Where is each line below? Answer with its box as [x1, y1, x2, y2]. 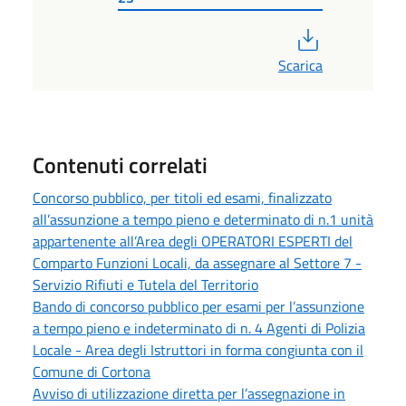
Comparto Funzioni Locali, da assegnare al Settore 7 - [33, 252, 362, 275]
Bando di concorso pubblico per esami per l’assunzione [33, 295, 364, 318]
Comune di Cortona [33, 361, 150, 383]
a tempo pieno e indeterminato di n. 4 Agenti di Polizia [33, 317, 365, 340]
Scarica [278, 54, 323, 77]
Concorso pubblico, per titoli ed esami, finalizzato [33, 187, 332, 209]
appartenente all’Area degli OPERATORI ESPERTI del [33, 230, 353, 253]
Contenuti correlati [33, 149, 208, 182]
